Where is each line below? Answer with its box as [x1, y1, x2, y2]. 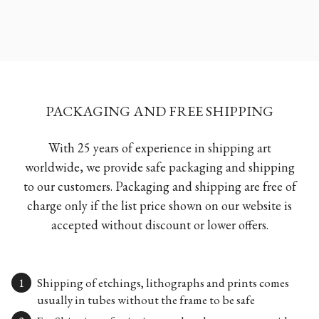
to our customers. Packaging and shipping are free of [23, 178, 296, 195]
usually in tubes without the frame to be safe [37, 292, 255, 308]
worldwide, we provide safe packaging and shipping [24, 159, 295, 176]
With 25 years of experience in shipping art [48, 140, 271, 157]
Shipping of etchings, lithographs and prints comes [37, 275, 289, 291]
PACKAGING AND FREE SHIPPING [46, 102, 273, 121]
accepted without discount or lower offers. [51, 216, 268, 234]
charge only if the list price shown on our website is [27, 197, 292, 214]
